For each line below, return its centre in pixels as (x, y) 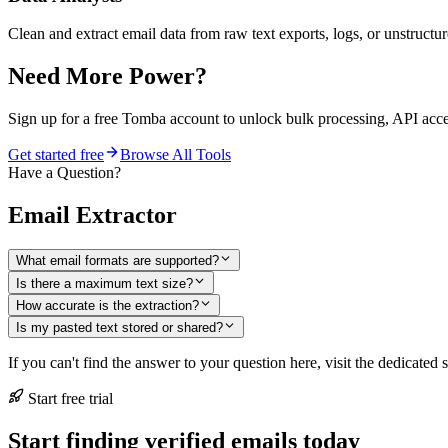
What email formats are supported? (117, 261)
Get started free (56, 155)
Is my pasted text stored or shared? (119, 328)
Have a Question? (64, 173)
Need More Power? (107, 76)
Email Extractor (92, 215)
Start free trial (68, 399)
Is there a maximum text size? (104, 283)
